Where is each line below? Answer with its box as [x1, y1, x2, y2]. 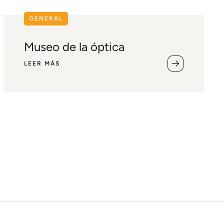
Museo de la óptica [23, 39, 124, 54]
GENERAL [28, 15, 63, 22]
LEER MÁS [23, 59, 60, 67]
